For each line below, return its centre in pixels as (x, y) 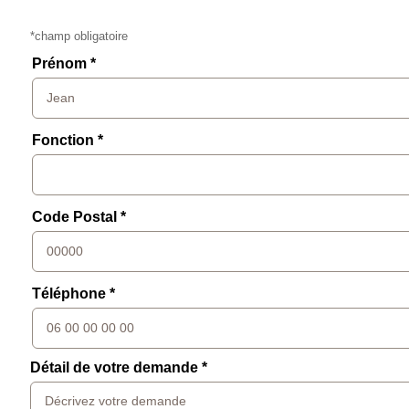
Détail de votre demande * (118, 367)
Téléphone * (73, 293)
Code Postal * (79, 216)
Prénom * (63, 63)
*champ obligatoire (79, 36)
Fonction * (67, 140)
